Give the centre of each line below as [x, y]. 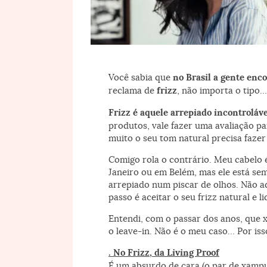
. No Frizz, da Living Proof [164, 252]
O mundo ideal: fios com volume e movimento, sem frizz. [180, 58]
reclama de [133, 90]
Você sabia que [141, 77]
